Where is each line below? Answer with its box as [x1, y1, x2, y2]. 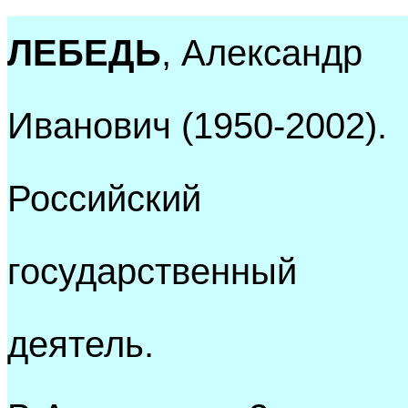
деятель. [7, 324, 154, 364]
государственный [7, 251, 297, 291]
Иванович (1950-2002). [7, 106, 387, 146]
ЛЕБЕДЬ [7, 33, 161, 73]
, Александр [161, 33, 362, 73]
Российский [7, 178, 201, 219]
